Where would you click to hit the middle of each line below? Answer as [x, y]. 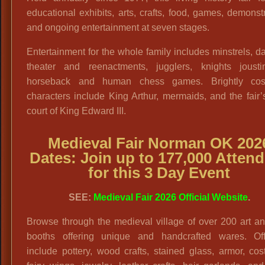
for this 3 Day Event [159, 173]
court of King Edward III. [76, 111]
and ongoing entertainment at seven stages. [118, 28]
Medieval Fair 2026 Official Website [170, 197]
